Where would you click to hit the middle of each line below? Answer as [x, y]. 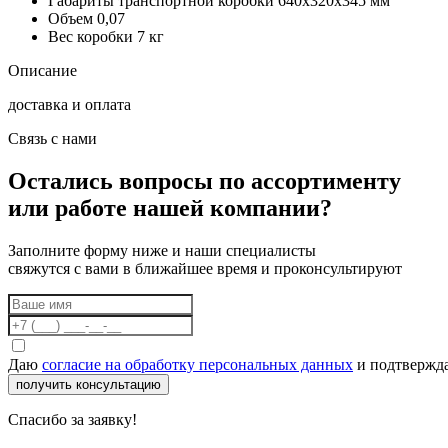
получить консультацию [88, 384]
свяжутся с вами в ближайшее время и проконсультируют [205, 268]
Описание [42, 70]
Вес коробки [90, 36]
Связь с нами [52, 138]
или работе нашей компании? [170, 207]
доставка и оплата [69, 104]
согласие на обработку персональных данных [197, 364]
